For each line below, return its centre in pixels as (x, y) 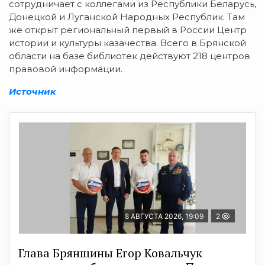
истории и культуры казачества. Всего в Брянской (127, 43)
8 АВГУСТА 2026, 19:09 (164, 216)
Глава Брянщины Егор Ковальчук (110, 253)
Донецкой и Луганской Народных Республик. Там (127, 17)
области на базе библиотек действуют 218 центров (130, 56)
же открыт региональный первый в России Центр (128, 30)
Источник (33, 91)
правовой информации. (66, 69)
